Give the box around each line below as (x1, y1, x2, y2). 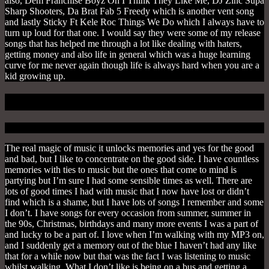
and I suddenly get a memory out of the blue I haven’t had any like (5, 240, 256, 250)
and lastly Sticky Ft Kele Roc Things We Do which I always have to (5, 17, 264, 27)
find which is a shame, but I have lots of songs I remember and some (5, 196, 264, 207)
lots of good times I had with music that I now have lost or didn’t (5, 186, 249, 196)
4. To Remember (79, 94, 190, 110)
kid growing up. (5, 71, 68, 81)
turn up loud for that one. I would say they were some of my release (5, 28, 261, 38)
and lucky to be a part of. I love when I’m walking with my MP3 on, (5, 229, 264, 240)
